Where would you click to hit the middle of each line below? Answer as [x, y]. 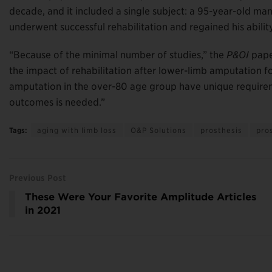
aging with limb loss [77, 130]
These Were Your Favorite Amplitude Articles [141, 197]
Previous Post [37, 178]
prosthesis [221, 130]
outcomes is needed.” [57, 102]
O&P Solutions [158, 130]
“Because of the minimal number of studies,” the [118, 55]
